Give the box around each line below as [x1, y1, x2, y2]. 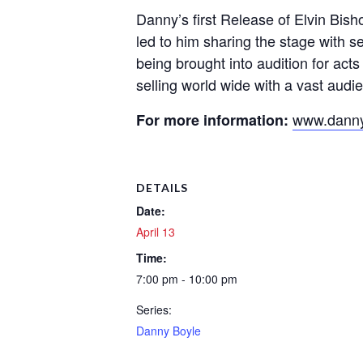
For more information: [136, 109, 288, 130]
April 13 [136, 224, 175, 240]
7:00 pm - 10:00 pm [136, 271, 237, 287]
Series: [136, 301, 172, 318]
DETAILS [136, 181, 188, 194]
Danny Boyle [136, 322, 201, 339]
